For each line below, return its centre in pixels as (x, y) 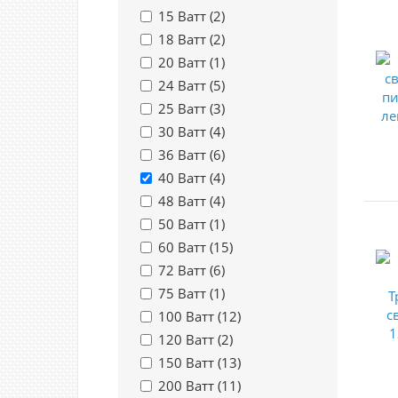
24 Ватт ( (186, 85)
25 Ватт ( (186, 108)
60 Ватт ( (186, 247)
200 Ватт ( (190, 386)
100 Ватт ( (190, 316)
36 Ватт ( (186, 155)
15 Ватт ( (186, 16)
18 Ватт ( (186, 39)
